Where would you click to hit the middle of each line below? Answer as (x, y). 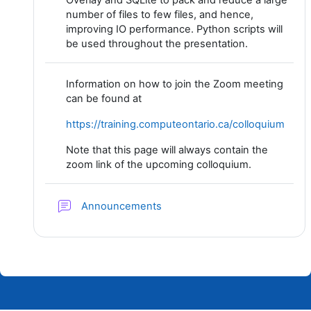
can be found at (105, 99)
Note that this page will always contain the (167, 150)
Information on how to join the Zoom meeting (175, 84)
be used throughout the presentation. (157, 44)
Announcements (123, 206)
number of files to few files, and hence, (160, 15)
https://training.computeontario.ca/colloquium (175, 124)
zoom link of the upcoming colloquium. (159, 165)
